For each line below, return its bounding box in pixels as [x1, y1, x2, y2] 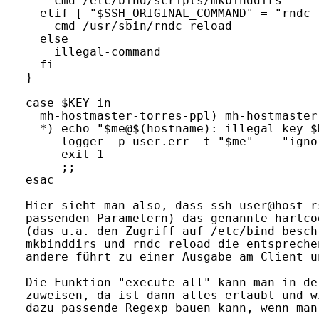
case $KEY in [26, 96, 111, 110]
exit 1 [26, 147, 104, 161]
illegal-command [26, 45, 161, 58]
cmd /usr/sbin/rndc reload [26, 19, 232, 33]
